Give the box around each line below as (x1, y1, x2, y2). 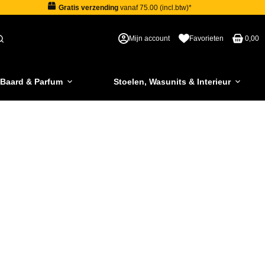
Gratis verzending (58, 3, 118, 12)
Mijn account (129, 34, 170, 43)
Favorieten (189, 34, 224, 43)
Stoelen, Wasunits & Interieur (113, 76, 231, 86)
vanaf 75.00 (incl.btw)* (118, 3, 192, 12)
